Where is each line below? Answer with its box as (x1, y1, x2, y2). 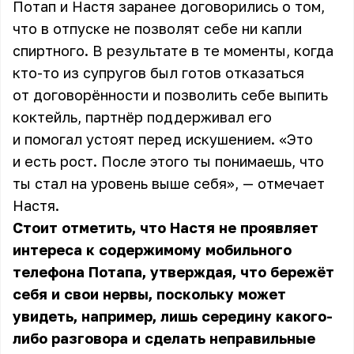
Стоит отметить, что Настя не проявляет (13, 219, 318, 236)
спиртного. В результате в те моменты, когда (13, 42, 333, 59)
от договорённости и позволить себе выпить (13, 86, 328, 104)
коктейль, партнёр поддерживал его (13, 108, 272, 126)
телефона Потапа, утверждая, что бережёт (13, 263, 334, 281)
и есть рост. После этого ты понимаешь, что (13, 153, 324, 170)
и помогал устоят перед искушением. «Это (13, 130, 313, 148)
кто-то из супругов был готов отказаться (13, 64, 304, 81)
